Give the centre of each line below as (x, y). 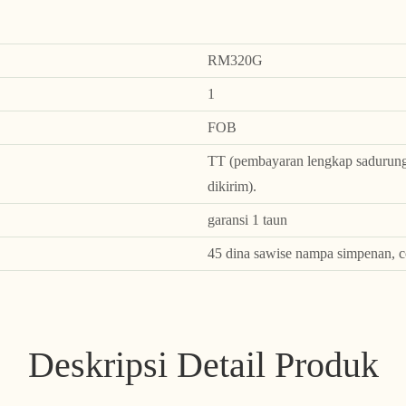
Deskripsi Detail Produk (203, 365)
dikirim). (232, 186)
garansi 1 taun (247, 219)
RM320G (235, 60)
